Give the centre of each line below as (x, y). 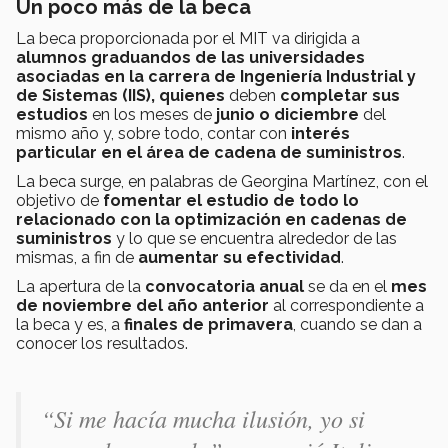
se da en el (347, 286)
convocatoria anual (224, 286)
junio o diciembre (287, 114)
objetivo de (59, 200)
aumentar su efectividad (239, 257)
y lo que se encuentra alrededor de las (254, 238)
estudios (52, 114)
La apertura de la (80, 286)
